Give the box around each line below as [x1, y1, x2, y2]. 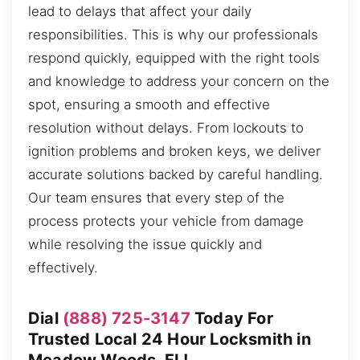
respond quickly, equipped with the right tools [28, 49, 320, 66]
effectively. [28, 259, 98, 276]
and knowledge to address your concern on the [28, 72, 329, 89]
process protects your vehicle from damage [28, 212, 304, 229]
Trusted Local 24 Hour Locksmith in [28, 329, 311, 349]
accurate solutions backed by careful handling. [28, 166, 323, 182]
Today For [190, 308, 273, 328]
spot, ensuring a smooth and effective [28, 96, 270, 112]
